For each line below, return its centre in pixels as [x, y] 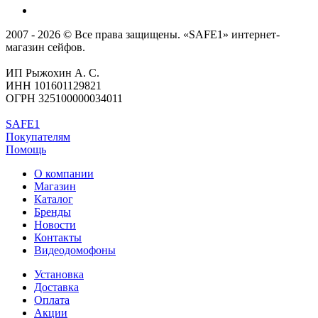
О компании [64, 174]
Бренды [53, 212]
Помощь [26, 150]
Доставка [56, 287]
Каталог [54, 199]
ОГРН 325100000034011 [64, 99]
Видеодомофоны [75, 251]
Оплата [52, 300]
